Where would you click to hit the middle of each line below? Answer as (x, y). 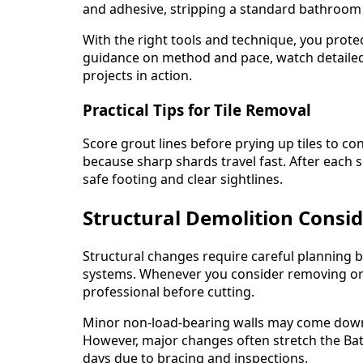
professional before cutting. (169, 292)
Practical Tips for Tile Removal (197, 109)
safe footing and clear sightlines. (183, 179)
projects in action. (137, 76)
